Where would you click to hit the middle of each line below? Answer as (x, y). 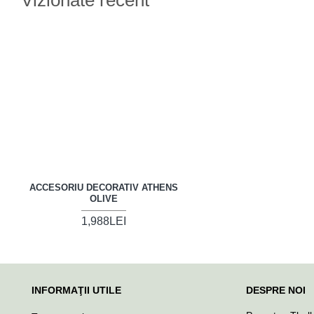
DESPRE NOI (276, 290)
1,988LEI (104, 221)
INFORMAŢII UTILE (76, 290)
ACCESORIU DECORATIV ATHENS (104, 187)
